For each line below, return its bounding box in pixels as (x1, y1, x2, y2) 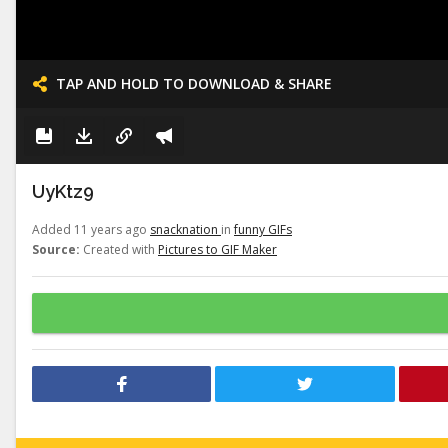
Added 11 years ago (32, 221, 150, 238)
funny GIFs (234, 221, 292, 238)
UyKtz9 (32, 181, 94, 202)
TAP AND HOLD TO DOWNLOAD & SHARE (56, 74, 332, 93)
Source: (32, 241, 80, 258)
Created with (80, 241, 158, 258)
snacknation (150, 221, 221, 238)
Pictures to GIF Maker (158, 241, 277, 258)
